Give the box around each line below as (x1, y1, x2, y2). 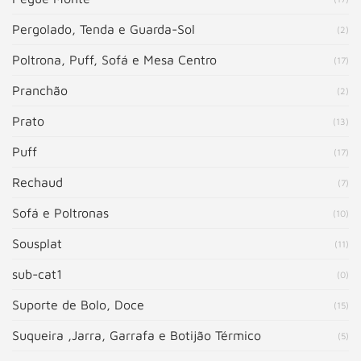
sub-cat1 (12, 267, 62, 281)
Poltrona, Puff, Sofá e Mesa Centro (12, 52, 217, 67)
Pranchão (12, 83, 68, 98)
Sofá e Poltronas (12, 205, 109, 220)
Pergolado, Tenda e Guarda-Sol (12, 22, 195, 36)
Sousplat (12, 236, 62, 251)
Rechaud (12, 175, 63, 189)
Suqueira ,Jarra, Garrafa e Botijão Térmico (12, 328, 261, 342)
